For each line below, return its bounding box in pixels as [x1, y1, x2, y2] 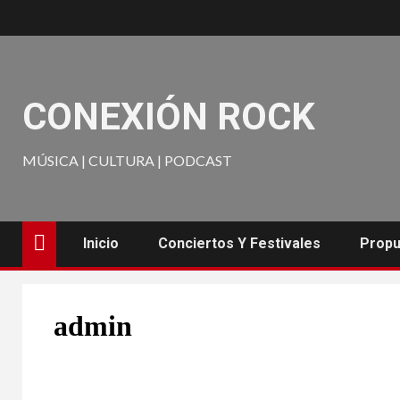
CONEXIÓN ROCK [22, 95, 315, 138]
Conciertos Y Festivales [158, 235, 321, 252]
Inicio [83, 235, 119, 252]
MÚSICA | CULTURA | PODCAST [22, 152, 232, 169]
